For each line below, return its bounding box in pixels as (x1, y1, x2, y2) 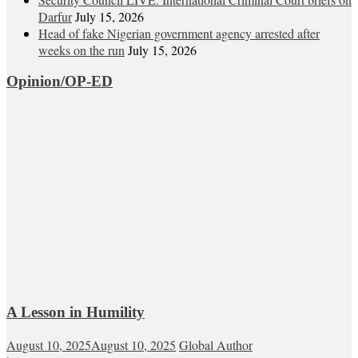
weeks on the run (38, 41, 125, 58)
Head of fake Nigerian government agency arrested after (38, 24, 320, 42)
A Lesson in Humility (6, 303, 145, 320)
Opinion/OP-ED (6, 73, 113, 90)
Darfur (38, 7, 72, 25)
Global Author (179, 336, 253, 353)
